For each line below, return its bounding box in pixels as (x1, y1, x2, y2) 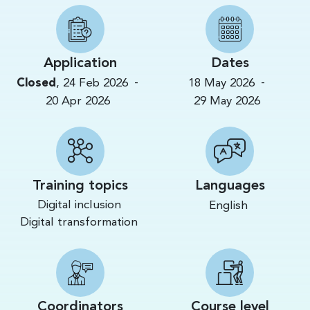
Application (44, 57, 117, 71)
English (209, 199, 248, 212)
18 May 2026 (188, 77, 255, 90)
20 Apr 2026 (45, 95, 110, 107)
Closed (16, 77, 56, 89)
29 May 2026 (194, 95, 260, 107)
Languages (194, 179, 265, 193)
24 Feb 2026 (62, 77, 128, 90)
